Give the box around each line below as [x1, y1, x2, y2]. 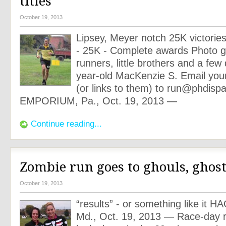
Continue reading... [31, 118, 102, 129]
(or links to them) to [76, 83, 167, 94]
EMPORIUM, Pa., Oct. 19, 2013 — [20, 95, 183, 106]
